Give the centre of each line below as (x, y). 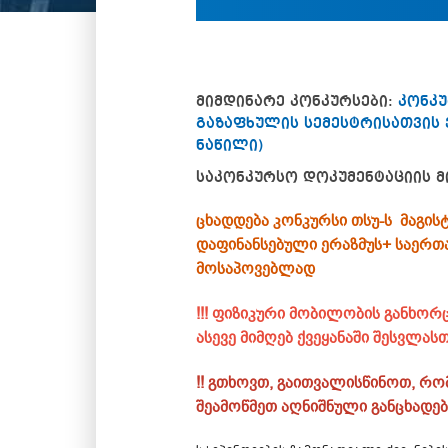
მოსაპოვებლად (255, 268)
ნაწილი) (230, 145)
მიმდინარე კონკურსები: (297, 101)
